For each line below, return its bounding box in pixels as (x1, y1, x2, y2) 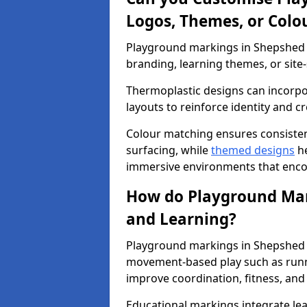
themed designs (211, 143, 295, 158)
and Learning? (126, 208, 236, 230)
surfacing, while (126, 143, 211, 158)
